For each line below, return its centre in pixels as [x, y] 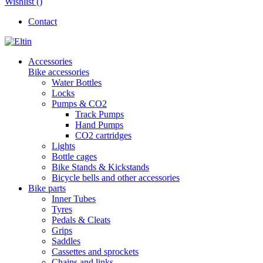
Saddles [66, 241]
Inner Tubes [74, 199]
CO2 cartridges [103, 135]
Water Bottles [77, 82]
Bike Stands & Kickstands [100, 167]
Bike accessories [59, 72]
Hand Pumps [99, 125]
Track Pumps [100, 114]
